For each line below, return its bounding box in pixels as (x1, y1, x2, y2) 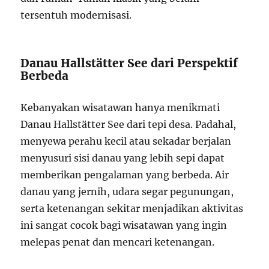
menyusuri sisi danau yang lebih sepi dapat (20, 151, 225, 164)
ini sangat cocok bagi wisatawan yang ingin (20, 219, 228, 231)
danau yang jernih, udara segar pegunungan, (20, 185, 234, 198)
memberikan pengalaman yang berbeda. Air (20, 168, 229, 181)
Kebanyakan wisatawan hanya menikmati (20, 101, 220, 113)
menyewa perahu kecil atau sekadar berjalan (20, 134, 232, 147)
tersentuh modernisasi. (20, 8, 132, 21)
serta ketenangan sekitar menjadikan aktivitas (20, 202, 244, 214)
